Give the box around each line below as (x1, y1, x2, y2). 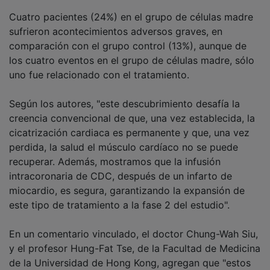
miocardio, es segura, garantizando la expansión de (9, 184, 245, 197)
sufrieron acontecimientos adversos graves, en (9, 25, 222, 38)
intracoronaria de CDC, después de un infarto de (9, 170, 232, 183)
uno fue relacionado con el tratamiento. (9, 69, 189, 81)
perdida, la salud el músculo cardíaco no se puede (9, 141, 238, 154)
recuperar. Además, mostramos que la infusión (9, 155, 221, 168)
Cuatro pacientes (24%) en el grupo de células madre (9, 11, 253, 24)
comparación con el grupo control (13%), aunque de (9, 40, 246, 52)
